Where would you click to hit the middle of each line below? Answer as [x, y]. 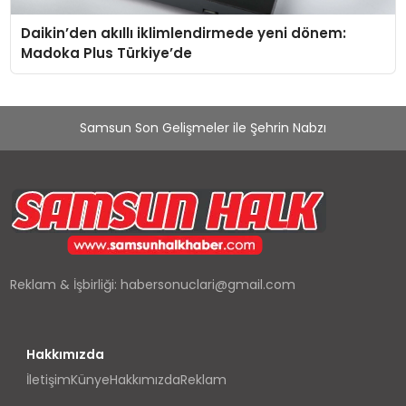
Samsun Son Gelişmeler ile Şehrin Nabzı [203, 127]
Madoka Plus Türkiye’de [106, 53]
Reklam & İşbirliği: [66, 285]
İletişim [48, 380]
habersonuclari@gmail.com [208, 285]
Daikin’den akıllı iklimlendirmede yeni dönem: [183, 34]
